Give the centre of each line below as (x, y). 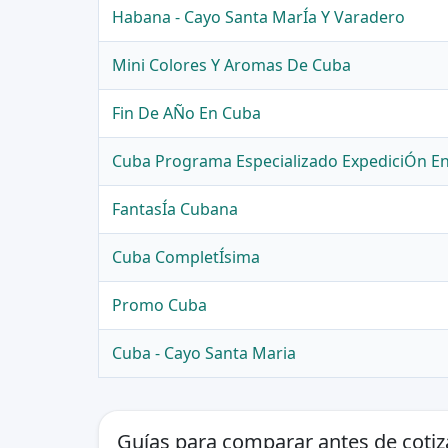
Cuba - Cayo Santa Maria (204, 353)
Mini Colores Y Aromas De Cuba (232, 65)
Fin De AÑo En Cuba (187, 113)
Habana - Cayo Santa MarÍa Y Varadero (259, 17)
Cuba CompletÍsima (186, 257)
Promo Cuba (160, 305)
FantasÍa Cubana (175, 209)
